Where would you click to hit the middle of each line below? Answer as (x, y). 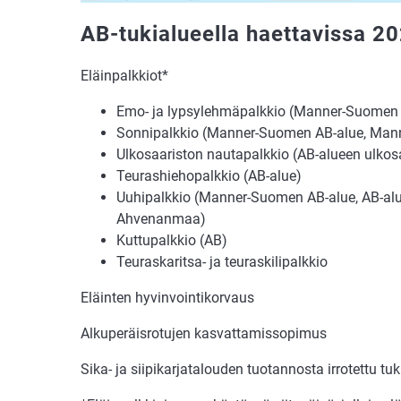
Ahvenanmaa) (161, 218)
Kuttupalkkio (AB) (172, 240)
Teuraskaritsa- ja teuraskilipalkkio (222, 261)
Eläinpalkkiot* (124, 75)
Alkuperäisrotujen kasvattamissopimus (204, 333)
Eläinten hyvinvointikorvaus (167, 297)
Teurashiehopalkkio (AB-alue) (209, 175)
